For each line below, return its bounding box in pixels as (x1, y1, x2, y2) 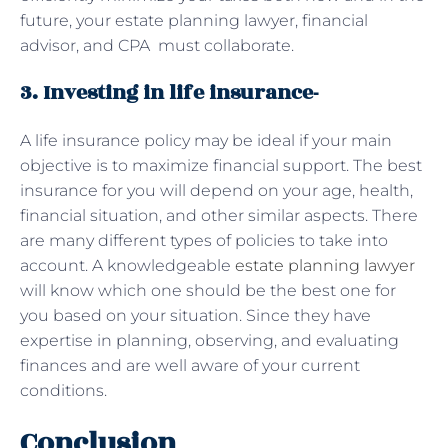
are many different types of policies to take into (20, 230, 388, 250)
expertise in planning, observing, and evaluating (20, 330, 399, 350)
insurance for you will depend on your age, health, (20, 180, 413, 200)
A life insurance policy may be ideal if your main (20, 130, 392, 150)
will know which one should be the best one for (20, 280, 396, 300)
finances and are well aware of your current (20, 355, 360, 375)
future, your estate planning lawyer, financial (20, 10, 368, 30)
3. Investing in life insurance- (20, 76, 319, 108)
